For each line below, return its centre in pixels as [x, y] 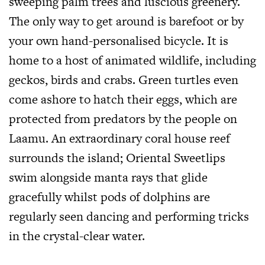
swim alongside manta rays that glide [108, 177]
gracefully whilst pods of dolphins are [109, 197]
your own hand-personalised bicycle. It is [119, 41]
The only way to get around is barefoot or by [126, 21]
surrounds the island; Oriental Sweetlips [117, 158]
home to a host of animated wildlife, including [132, 60]
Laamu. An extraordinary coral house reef [119, 138]
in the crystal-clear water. [77, 236]
